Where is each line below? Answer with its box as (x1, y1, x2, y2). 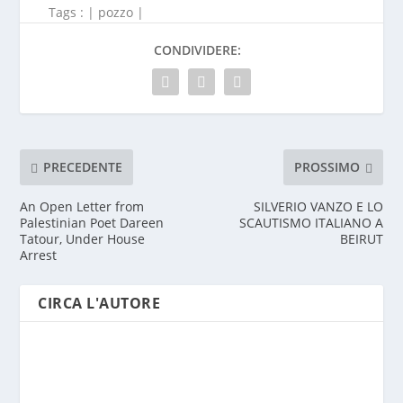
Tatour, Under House (20, 229, 146, 247)
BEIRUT (339, 229, 383, 247)
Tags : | (20, 3, 99, 21)
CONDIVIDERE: (153, 40, 241, 58)
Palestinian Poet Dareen (20, 213, 165, 231)
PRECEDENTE (43, 158, 123, 176)
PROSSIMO (293, 158, 360, 176)
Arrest (20, 246, 58, 264)
